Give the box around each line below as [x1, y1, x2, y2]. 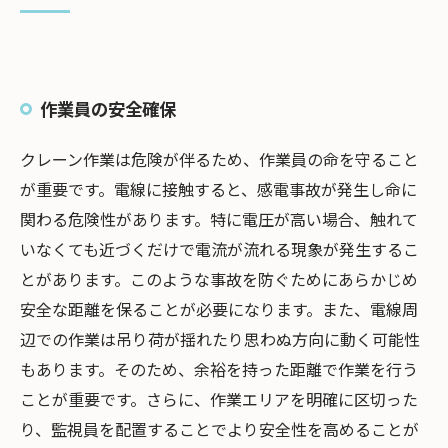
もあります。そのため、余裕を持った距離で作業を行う [20, 357, 418, 381]
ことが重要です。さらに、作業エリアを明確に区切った [20, 387, 418, 411]
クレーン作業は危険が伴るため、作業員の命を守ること [20, 147, 419, 171]
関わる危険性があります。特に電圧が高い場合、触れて [20, 207, 418, 231]
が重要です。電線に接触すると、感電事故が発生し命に [20, 177, 417, 201]
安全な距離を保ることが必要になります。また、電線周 [20, 297, 418, 321]
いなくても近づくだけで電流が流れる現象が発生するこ [20, 237, 419, 261]
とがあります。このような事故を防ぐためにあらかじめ [20, 267, 418, 291]
